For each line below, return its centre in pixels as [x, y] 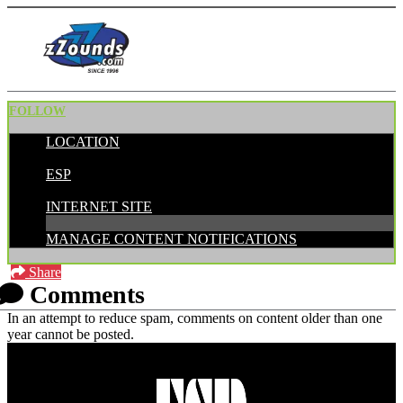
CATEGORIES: [93, 190]
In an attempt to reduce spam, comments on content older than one [195, 318]
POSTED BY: [87, 157]
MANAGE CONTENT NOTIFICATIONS [171, 238]
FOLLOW [37, 111]
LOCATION [83, 141]
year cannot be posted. [71, 334]
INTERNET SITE [99, 206]
